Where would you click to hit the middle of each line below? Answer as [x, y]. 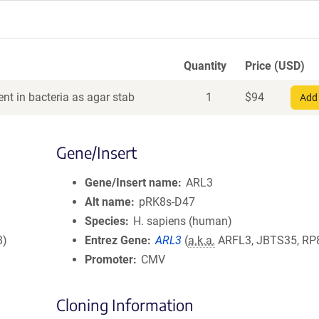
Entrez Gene [116, 240]
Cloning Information [125, 305]
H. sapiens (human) [183, 221]
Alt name [108, 202]
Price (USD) [275, 66]
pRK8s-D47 [167, 202]
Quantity [205, 66]
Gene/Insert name [131, 183]
